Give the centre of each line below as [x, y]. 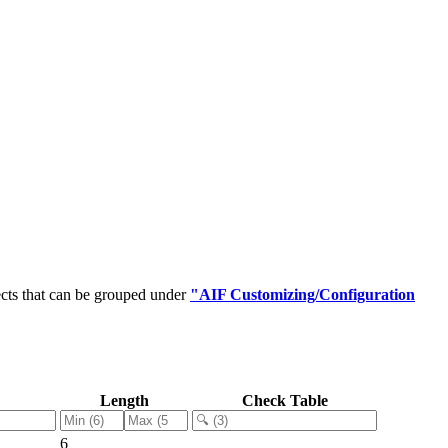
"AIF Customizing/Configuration [302, 294]
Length [124, 400]
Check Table [284, 400]
